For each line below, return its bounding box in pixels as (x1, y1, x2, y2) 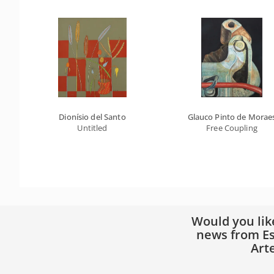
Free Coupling (206, 122, 257, 133)
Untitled (77, 122, 108, 133)
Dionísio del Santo (59, 111, 126, 122)
